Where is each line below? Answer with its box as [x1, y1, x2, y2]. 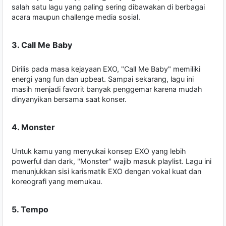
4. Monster [12, 122, 55, 133]
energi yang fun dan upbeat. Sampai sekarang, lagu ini [12, 75, 194, 84]
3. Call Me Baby [12, 40, 72, 50]
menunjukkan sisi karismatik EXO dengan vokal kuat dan [12, 167, 201, 176]
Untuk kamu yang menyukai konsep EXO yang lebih [12, 147, 186, 156]
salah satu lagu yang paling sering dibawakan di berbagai [12, 3, 205, 12]
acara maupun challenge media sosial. [12, 13, 140, 22]
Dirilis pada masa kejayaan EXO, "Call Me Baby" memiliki [12, 65, 200, 74]
